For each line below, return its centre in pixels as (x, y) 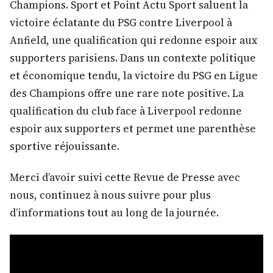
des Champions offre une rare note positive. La (127, 94)
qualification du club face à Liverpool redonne (126, 111)
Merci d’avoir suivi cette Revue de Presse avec (125, 177)
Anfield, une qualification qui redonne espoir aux (133, 41)
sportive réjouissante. (65, 147)
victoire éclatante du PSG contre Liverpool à (121, 23)
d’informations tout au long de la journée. (114, 212)
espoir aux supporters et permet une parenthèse (133, 129)
